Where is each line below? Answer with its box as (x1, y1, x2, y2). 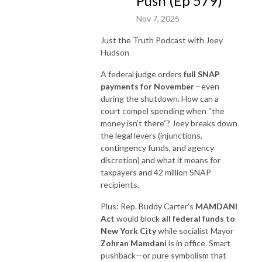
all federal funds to (161, 213, 235, 223)
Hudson (101, 47, 129, 57)
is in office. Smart (167, 237, 230, 248)
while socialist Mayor (156, 225, 233, 236)
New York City (101, 225, 156, 236)
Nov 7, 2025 (136, 13, 180, 23)
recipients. (101, 179, 139, 189)
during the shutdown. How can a (101, 93, 219, 104)
